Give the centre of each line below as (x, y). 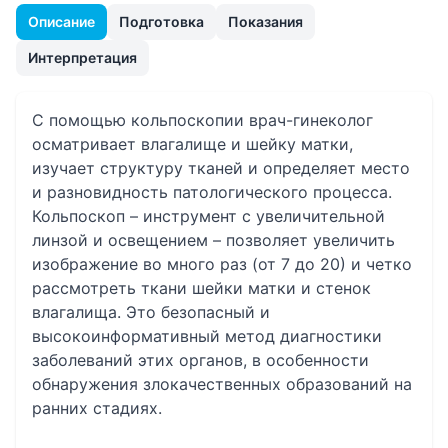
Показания (265, 21)
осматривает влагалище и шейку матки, (192, 144)
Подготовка (161, 21)
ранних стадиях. (97, 408)
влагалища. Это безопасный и (151, 312)
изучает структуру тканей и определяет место (221, 168)
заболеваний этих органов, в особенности (200, 360)
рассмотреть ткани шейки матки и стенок (201, 288)
